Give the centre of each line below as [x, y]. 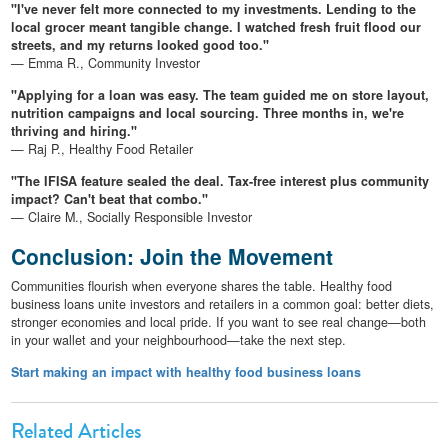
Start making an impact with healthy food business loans [185, 372]
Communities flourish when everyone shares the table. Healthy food [201, 286]
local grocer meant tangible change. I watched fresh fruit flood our [215, 26]
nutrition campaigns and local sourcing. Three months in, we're [207, 112]
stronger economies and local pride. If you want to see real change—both [218, 322]
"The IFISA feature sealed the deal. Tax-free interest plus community [219, 180]
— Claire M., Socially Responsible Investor [131, 216]
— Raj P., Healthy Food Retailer [101, 148]
